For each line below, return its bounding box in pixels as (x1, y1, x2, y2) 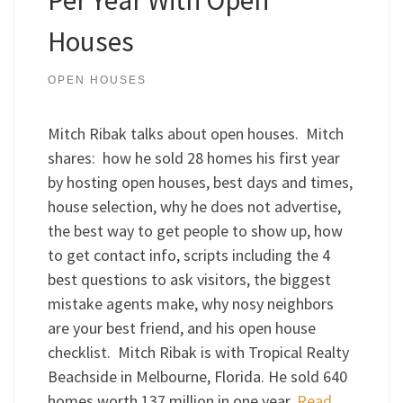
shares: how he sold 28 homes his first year (47, 148, 340, 169)
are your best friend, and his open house (47, 318, 316, 339)
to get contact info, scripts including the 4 (47, 245, 330, 266)
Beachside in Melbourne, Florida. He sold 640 (47, 366, 347, 388)
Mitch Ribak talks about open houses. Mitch (47, 123, 344, 145)
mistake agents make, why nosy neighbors (47, 293, 334, 315)
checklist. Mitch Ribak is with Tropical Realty (47, 342, 349, 363)
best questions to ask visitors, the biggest (47, 269, 331, 291)
